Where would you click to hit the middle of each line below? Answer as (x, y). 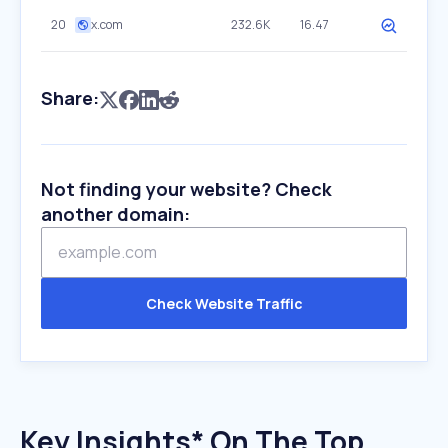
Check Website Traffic (224, 303)
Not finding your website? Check (186, 189)
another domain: (115, 214)
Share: (70, 98)
